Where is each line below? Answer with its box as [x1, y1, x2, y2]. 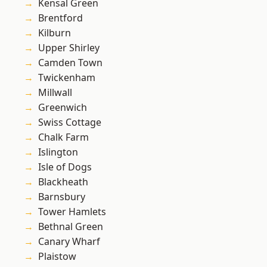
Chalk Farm [38, 131, 89, 144]
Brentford [38, 11, 83, 25]
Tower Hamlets [38, 205, 106, 219]
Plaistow [38, 250, 76, 263]
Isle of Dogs [38, 160, 92, 174]
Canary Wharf [38, 235, 100, 249]
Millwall [38, 86, 72, 100]
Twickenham [38, 71, 95, 85]
